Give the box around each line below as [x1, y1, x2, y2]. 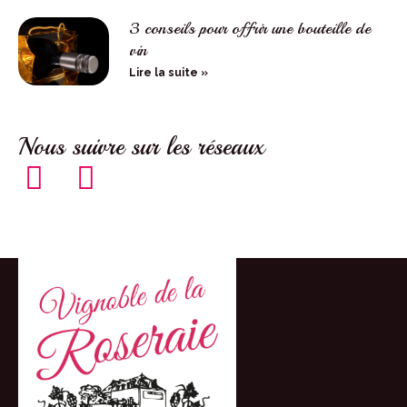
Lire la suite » [129, 66, 208, 80]
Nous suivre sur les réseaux [18, 132, 264, 163]
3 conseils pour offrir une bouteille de [129, 18, 371, 39]
